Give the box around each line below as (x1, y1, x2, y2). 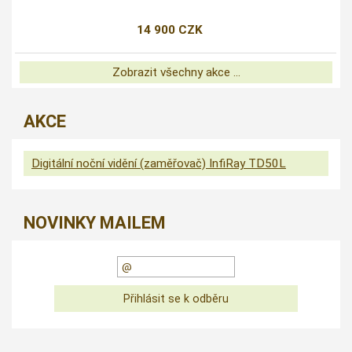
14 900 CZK (136, 23, 203, 38)
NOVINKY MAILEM (24, 213, 166, 233)
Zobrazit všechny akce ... (112, 65, 240, 80)
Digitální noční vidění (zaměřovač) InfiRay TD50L (31, 156, 286, 171)
